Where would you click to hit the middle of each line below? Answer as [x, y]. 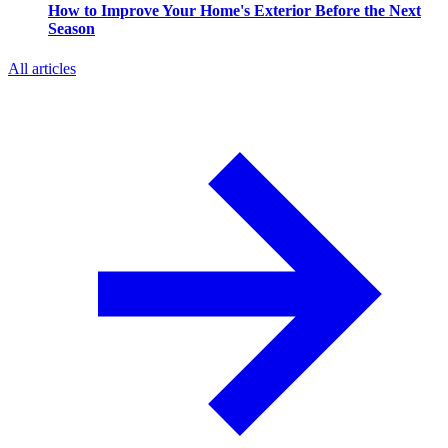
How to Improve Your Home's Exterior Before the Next [234, 11]
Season [71, 29]
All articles [42, 68]
